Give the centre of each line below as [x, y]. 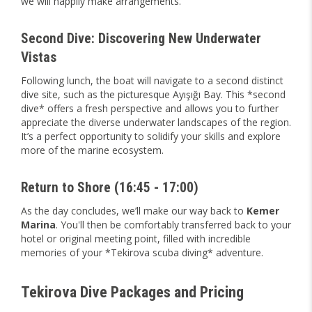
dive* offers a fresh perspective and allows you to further [150, 109]
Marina [38, 225]
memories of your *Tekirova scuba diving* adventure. [142, 253]
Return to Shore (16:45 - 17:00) [110, 188]
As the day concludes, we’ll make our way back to [134, 211]
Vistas [39, 58]
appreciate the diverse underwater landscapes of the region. [156, 123]
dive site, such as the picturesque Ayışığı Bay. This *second [153, 95]
